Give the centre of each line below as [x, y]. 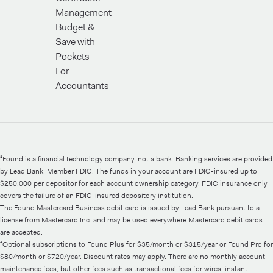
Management [83, 12]
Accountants [82, 85]
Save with [75, 41]
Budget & [75, 27]
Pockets [73, 56]
